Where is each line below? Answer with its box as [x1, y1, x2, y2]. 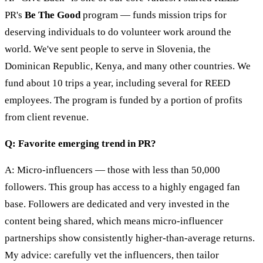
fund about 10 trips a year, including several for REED [5, 77, 230, 89]
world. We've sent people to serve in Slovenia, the [5, 43, 211, 55]
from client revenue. [5, 112, 89, 123]
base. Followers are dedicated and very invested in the [5, 198, 230, 210]
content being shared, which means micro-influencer [5, 215, 223, 227]
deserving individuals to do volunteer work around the [5, 26, 231, 38]
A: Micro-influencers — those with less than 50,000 [5, 164, 220, 176]
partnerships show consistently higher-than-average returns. [5, 232, 255, 244]
